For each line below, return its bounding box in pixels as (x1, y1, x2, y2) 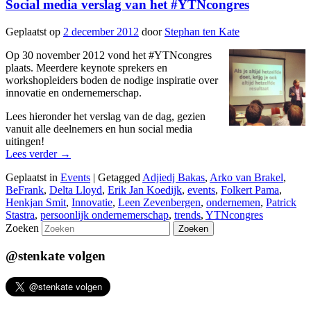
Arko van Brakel (210, 171, 283, 183)
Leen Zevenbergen (118, 196, 201, 208)
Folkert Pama (221, 183, 279, 196)
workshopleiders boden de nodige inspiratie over (6, 74, 218, 86)
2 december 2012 (63, 25, 139, 37)
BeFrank (6, 183, 44, 196)
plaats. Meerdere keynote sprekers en (6, 61, 167, 74)
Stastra (6, 208, 35, 221)
